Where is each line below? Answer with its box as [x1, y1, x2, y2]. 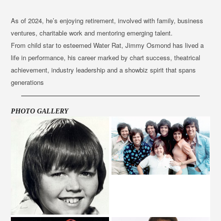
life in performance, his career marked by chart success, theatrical [11, 53, 201, 63]
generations [11, 77, 44, 87]
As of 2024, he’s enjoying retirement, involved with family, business [11, 16, 204, 26]
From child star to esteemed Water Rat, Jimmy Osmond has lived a [11, 40, 204, 50]
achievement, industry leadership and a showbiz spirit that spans [11, 65, 196, 75]
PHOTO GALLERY [11, 108, 69, 115]
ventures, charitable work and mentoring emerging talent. [11, 28, 173, 38]
